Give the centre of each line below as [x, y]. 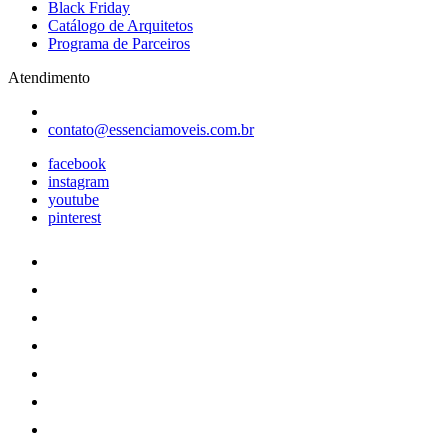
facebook [77, 163]
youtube [73, 199]
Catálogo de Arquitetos [120, 25]
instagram [78, 181]
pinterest [74, 217]
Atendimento [49, 77]
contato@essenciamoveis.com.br [151, 129]
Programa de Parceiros [119, 43]
